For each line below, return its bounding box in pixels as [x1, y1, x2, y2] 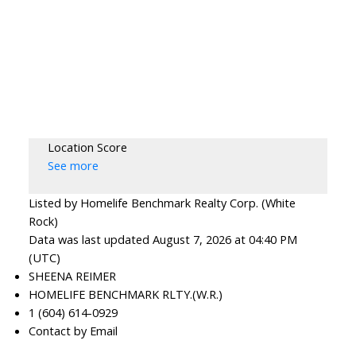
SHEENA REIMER [28, 268, 116, 284]
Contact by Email [28, 323, 118, 339]
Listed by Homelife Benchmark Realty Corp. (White [28, 195, 296, 211]
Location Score [47, 139, 127, 156]
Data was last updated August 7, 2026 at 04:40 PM [28, 231, 297, 248]
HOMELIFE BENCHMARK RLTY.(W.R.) [28, 286, 222, 303]
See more [47, 157, 99, 174]
